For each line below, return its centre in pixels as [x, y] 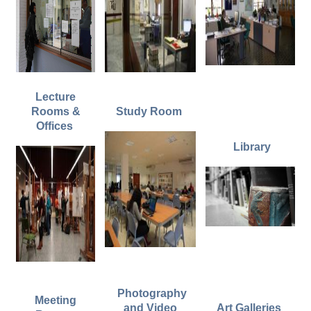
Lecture [56, 96]
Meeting [56, 300]
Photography [150, 293]
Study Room [150, 111]
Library [252, 146]
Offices [56, 126]
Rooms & [56, 111]
